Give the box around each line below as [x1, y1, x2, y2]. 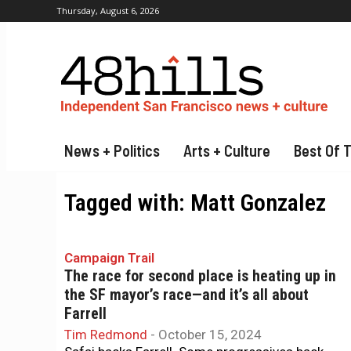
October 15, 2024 [158, 327, 262, 342]
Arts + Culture [183, 141, 270, 160]
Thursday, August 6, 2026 [56, 5, 159, 16]
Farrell [64, 305, 107, 323]
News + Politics [64, 141, 160, 160]
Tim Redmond [64, 327, 147, 342]
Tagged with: [64, 189, 190, 216]
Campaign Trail [64, 250, 154, 266]
